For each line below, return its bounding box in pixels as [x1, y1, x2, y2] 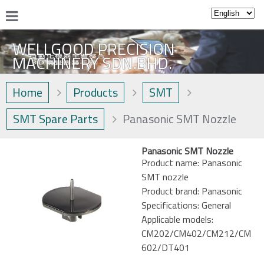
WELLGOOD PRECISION [12, 36, 175, 61]
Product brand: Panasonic [141, 184, 242, 199]
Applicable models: [141, 212, 213, 227]
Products [73, 83, 118, 102]
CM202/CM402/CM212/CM [141, 226, 251, 241]
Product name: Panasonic [141, 156, 242, 170]
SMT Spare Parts [13, 110, 98, 128]
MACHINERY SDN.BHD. [12, 50, 172, 75]
